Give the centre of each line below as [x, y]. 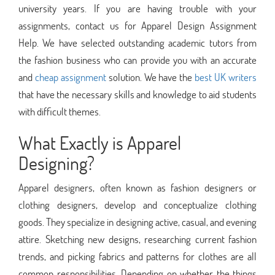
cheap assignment [69, 77]
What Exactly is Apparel [100, 142]
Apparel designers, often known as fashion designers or [137, 187]
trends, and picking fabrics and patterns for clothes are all [137, 256]
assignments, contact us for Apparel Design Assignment [137, 25]
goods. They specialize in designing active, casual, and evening [137, 222]
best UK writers [226, 77]
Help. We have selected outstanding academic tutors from [137, 42]
